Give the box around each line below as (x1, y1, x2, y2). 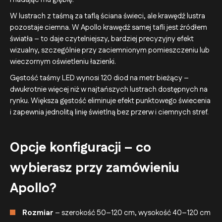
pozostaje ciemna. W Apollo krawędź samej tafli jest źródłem (10, 22, 207, 33)
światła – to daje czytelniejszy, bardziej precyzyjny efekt (10, 33, 194, 44)
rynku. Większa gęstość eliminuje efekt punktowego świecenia (10, 95, 211, 106)
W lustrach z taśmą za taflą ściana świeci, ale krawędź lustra (10, 10, 205, 21)
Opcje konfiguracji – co (10, 138, 151, 157)
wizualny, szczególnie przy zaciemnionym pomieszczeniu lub (10, 45, 210, 55)
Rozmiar (22, 207, 54, 218)
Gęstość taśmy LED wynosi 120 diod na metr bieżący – (10, 72, 189, 83)
